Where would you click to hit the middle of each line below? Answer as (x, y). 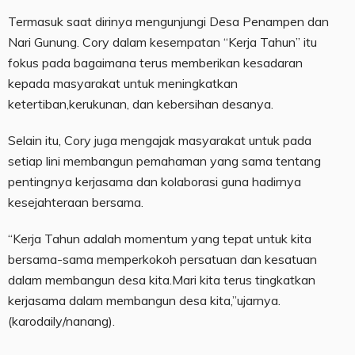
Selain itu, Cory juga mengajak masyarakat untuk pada (160, 141)
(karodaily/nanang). (61, 321)
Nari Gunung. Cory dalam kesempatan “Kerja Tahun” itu (162, 42)
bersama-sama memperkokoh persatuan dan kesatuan (162, 260)
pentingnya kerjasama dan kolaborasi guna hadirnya (155, 182)
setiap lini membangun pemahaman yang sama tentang (164, 161)
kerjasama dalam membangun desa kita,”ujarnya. (144, 301)
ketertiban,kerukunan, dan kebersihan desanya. (141, 104)
